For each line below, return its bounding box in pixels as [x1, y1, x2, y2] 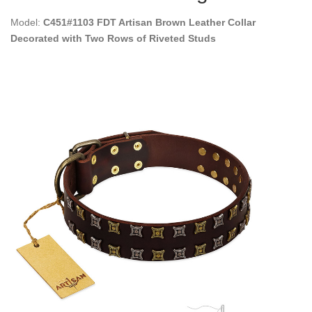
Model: [10, 16, 43, 28]
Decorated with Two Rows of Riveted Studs [10, 32, 216, 44]
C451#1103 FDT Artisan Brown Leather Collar [43, 16, 256, 28]
